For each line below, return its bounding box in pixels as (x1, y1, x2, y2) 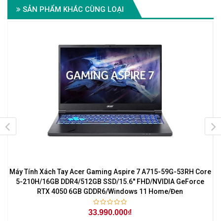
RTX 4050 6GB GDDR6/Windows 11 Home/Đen (37, 187, 184, 196)
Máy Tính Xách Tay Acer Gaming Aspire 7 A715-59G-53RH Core (9, 168, 211, 176)
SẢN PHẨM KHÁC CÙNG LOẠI (21, 4, 124, 14)
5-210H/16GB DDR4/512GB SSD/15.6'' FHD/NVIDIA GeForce (16, 178, 205, 186)
